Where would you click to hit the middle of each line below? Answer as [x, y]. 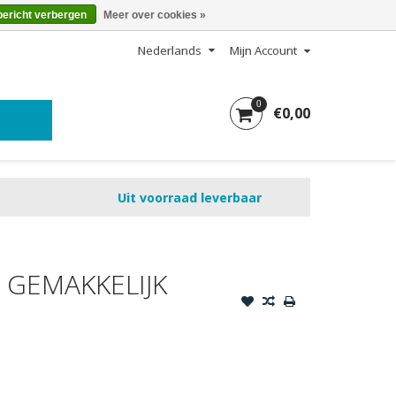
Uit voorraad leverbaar [189, 197]
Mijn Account [263, 50]
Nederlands [170, 50]
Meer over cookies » [154, 15]
